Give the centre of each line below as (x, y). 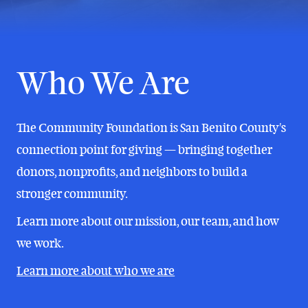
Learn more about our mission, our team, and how (148, 221)
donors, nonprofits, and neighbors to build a (132, 172)
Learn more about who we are (96, 271)
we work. (41, 243)
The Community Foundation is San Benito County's (152, 128)
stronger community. (73, 194)
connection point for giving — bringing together (145, 150)
